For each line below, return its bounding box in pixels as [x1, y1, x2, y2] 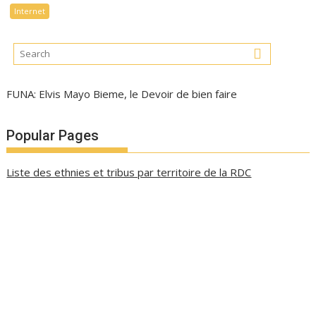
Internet [14, 5, 46, 16]
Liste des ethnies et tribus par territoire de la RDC [6, 164, 252, 179]
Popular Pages [6, 126, 99, 144]
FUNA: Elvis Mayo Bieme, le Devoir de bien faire [6, 87, 238, 101]
